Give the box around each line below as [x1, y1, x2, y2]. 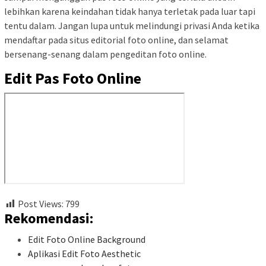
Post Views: [18, 198, 64, 210]
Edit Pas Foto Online [4, 68, 141, 88]
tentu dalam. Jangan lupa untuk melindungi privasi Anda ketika [4, 20, 259, 31]
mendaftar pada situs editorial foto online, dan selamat [4, 34, 229, 46]
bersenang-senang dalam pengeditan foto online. [4, 48, 207, 60]
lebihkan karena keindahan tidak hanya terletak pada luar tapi [4, 5, 255, 17]
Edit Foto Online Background [28, 233, 145, 246]
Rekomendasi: [4, 209, 93, 228]
